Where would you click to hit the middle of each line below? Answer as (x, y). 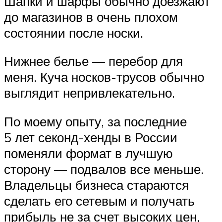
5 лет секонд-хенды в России (91, 137)
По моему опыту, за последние (95, 121)
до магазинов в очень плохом (91, 17)
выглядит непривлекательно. (89, 93)
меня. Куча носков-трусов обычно (104, 77)
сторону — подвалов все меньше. (104, 169)
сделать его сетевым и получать (99, 200)
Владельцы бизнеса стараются (96, 185)
